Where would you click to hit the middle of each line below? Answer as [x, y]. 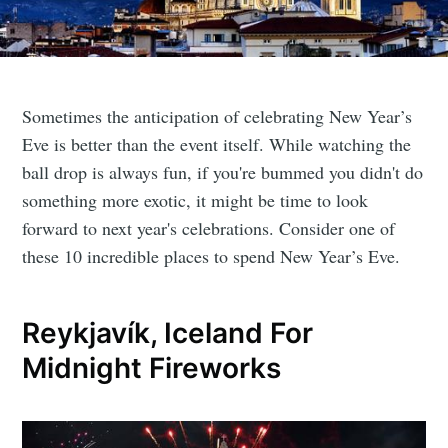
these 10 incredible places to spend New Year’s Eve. [211, 256]
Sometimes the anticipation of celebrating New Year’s [217, 116]
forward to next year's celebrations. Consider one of [209, 228]
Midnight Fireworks [152, 367]
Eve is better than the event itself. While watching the [217, 144]
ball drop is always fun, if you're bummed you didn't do [223, 172]
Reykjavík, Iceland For [168, 332]
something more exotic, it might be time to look [195, 200]
